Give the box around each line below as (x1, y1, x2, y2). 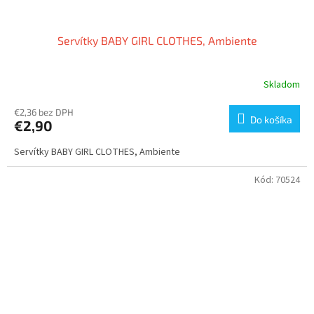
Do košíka (250, 114, 292, 126)
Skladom (264, 77, 300, 92)
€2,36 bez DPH (14, 107, 74, 118)
